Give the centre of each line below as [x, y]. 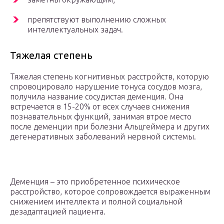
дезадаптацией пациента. [58, 212]
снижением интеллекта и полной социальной [96, 202]
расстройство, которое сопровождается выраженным [110, 192]
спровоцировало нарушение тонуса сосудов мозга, [106, 87]
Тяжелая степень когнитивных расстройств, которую [109, 77]
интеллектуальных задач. [75, 30]
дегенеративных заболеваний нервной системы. [103, 137]
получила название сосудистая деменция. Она [97, 97]
